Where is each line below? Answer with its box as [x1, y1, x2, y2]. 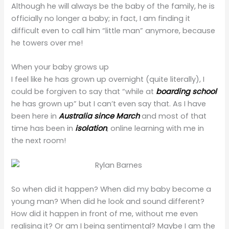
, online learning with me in [107, 123, 204, 134]
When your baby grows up [11, 62, 109, 73]
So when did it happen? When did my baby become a [11, 184, 212, 194]
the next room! [11, 135, 66, 146]
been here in [11, 111, 59, 122]
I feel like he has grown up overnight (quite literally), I [11, 74, 205, 85]
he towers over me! [11, 37, 83, 48]
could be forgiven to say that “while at [11, 86, 156, 97]
